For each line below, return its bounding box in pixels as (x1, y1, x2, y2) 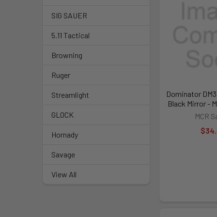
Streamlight (51, 90, 89, 99)
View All (51, 170, 77, 179)
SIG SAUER (51, 11, 87, 20)
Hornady (51, 130, 78, 139)
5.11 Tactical (51, 31, 90, 40)
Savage (51, 150, 75, 159)
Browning (51, 50, 82, 60)
